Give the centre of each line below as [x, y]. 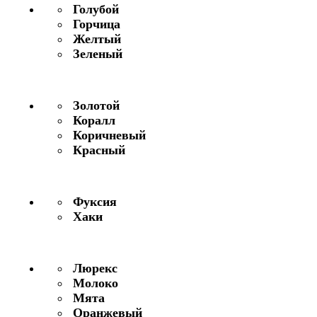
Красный [97, 150]
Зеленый [96, 53]
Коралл [92, 120]
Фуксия [93, 201]
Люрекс [93, 268]
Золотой [94, 105]
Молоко [94, 283]
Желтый [95, 39]
